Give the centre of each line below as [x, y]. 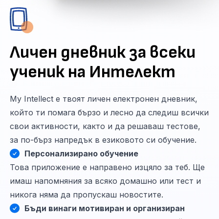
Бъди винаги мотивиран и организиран [105, 208]
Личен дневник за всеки [103, 52]
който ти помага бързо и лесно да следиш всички [109, 112]
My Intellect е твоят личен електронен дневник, [104, 99]
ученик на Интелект [93, 72]
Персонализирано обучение [81, 153]
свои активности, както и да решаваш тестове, [105, 126]
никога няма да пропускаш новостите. [87, 194]
